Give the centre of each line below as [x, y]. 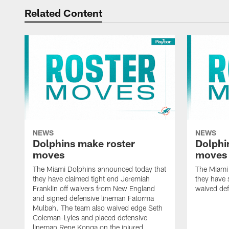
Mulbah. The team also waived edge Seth [98, 208]
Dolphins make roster [84, 143]
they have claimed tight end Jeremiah [91, 179]
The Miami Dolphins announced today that [99, 169]
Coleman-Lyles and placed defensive [90, 218]
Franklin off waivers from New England [94, 189]
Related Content [63, 13]
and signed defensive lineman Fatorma [93, 198]
